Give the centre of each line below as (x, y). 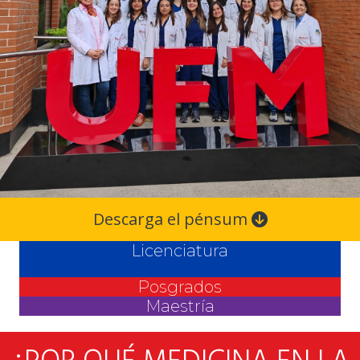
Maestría (180, 307)
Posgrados (180, 287)
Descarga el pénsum (172, 219)
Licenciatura (180, 251)
